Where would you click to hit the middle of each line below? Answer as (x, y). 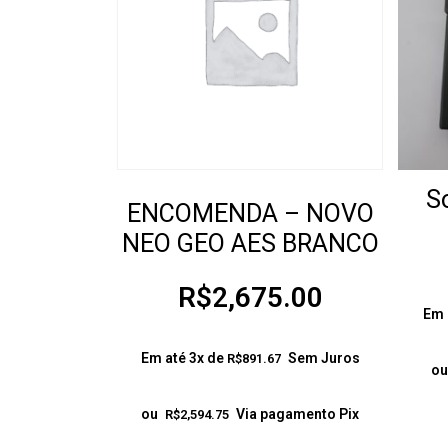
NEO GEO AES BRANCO (250, 243)
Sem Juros (323, 358)
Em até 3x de (183, 358)
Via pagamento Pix (298, 414)
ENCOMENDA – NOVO (250, 213)
